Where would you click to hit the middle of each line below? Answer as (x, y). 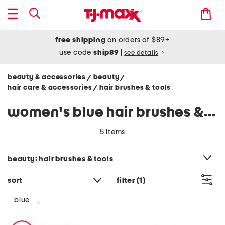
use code (76, 52)
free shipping (81, 40)
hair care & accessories (51, 88)
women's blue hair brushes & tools (209, 113)
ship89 (107, 52)
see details (141, 53)
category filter (31, 146)
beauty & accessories (47, 77)
